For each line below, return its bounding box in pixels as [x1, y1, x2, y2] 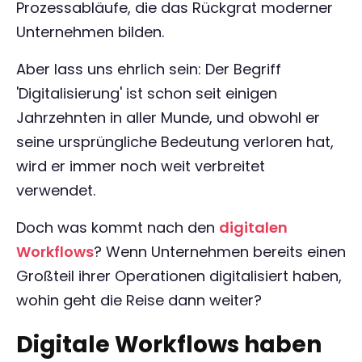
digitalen [219, 217, 288, 238]
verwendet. [16, 180, 95, 200]
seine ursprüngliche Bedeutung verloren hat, [16, 132, 334, 152]
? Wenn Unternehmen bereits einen [94, 242, 346, 262]
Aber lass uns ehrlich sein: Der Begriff [16, 59, 281, 79]
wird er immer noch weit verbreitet [16, 156, 265, 176]
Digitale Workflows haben [16, 329, 322, 360]
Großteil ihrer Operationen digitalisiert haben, [16, 266, 342, 286]
